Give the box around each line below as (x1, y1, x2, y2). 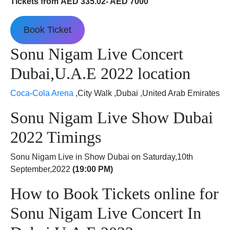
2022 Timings (10, 127, 101, 146)
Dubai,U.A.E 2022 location (10, 64, 190, 83)
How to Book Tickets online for (10, 184, 219, 203)
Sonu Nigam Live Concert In (10, 203, 201, 222)
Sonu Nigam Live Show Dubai (10, 108, 213, 127)
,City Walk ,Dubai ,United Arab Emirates (73, 88, 220, 98)
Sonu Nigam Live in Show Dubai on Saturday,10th (10, 152, 193, 161)
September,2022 (10, 164, 70, 174)
